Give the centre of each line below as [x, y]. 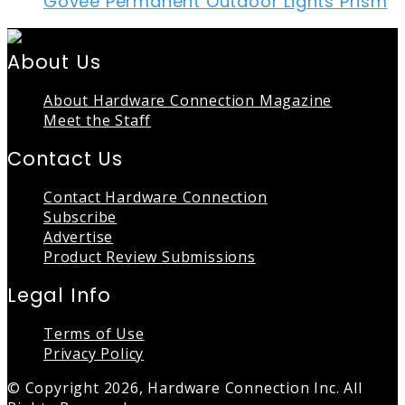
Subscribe [80, 217]
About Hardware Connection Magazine [188, 101]
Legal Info [59, 296]
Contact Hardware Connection [155, 198]
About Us [54, 62]
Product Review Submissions [150, 257]
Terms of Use [94, 334]
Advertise [79, 237]
